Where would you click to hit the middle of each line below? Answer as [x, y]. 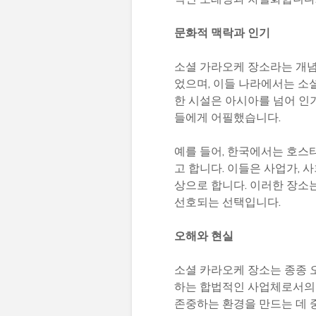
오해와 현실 [204, 236]
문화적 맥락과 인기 [222, 33]
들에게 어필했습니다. [227, 118]
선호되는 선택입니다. [227, 202]
